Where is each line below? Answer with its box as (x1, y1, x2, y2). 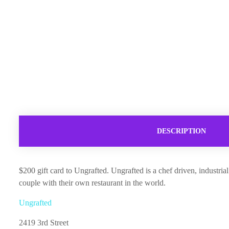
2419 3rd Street (19, 218, 68, 227)
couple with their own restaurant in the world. (19, 178, 166, 188)
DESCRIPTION (156, 127, 206, 135)
